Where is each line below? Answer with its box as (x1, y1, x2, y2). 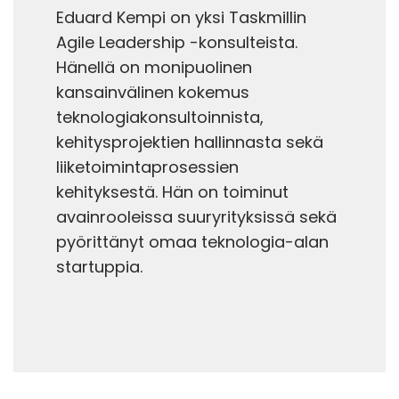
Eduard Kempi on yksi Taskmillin (56, 5, 306, 28)
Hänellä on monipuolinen (56, 55, 252, 78)
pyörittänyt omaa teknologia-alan (56, 230, 329, 253)
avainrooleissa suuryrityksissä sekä (56, 205, 337, 228)
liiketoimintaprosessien (56, 155, 239, 178)
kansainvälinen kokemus (56, 80, 249, 103)
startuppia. (56, 255, 142, 278)
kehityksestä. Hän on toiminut (56, 180, 289, 203)
